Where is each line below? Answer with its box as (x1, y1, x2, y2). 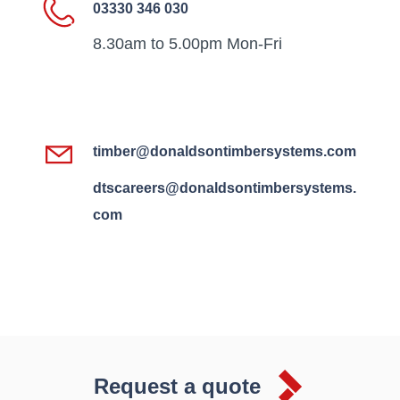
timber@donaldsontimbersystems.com (93, 143, 356, 159)
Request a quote (93, 373, 261, 398)
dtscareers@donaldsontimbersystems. (93, 179, 356, 196)
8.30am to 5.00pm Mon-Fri (93, 35, 282, 53)
